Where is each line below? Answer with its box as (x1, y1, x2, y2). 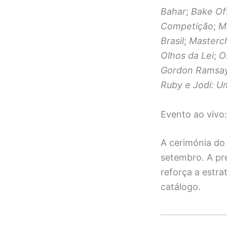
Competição (161, 21, 213, 32)
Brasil (161, 35, 184, 47)
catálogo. (161, 181, 201, 192)
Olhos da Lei (161, 50, 214, 61)
